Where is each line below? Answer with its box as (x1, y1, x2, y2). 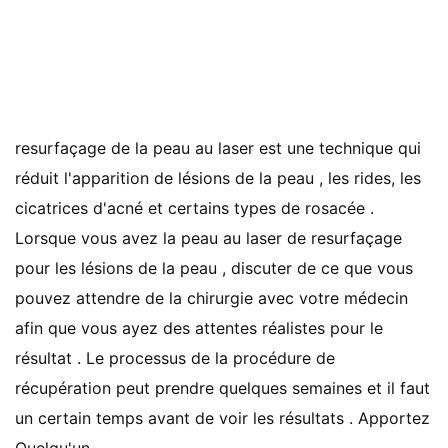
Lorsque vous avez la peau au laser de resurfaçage (15, 228, 402, 248)
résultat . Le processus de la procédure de (15, 348, 335, 368)
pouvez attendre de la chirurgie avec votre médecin (15, 288, 408, 308)
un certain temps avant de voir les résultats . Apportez (15, 408, 430, 428)
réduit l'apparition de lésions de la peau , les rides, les (15, 168, 421, 188)
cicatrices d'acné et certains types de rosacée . (15, 198, 374, 218)
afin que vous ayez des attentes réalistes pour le (15, 318, 383, 338)
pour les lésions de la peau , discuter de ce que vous (15, 258, 413, 278)
